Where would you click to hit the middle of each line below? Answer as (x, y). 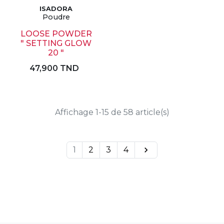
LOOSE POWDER (56, 34)
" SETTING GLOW (56, 43)
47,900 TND (54, 68)
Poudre (56, 17)
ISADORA (56, 9)
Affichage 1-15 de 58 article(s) (112, 112)
